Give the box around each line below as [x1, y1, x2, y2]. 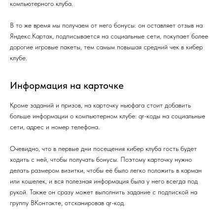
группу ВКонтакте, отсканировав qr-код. [10, 199, 125, 207]
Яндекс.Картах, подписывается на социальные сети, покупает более [10, 32, 208, 40]
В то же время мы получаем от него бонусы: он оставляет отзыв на [10, 21, 203, 29]
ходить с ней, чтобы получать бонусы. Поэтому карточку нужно [10, 155, 192, 163]
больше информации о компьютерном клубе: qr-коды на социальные [10, 112, 205, 120]
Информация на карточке [10, 79, 124, 91]
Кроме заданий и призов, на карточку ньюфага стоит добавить [10, 101, 191, 109]
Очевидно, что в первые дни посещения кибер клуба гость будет [10, 145, 197, 152]
